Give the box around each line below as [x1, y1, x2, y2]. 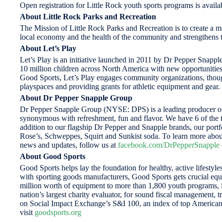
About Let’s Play [20, 44, 76, 53]
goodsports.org [35, 208, 81, 217]
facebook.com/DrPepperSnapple [118, 140, 220, 149]
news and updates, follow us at [20, 140, 118, 149]
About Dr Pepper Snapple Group [20, 93, 132, 102]
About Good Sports [20, 152, 85, 161]
